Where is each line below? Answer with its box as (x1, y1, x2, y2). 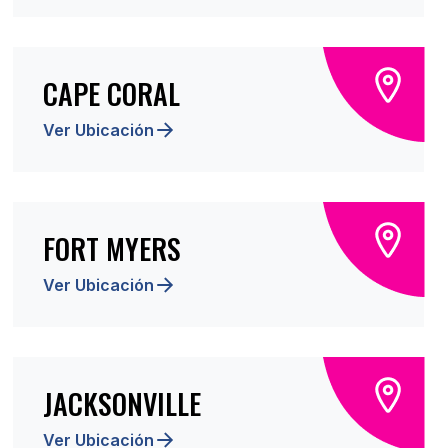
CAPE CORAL (42, 73, 180, 114)
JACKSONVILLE (42, 383, 201, 424)
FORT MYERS (42, 228, 181, 269)
